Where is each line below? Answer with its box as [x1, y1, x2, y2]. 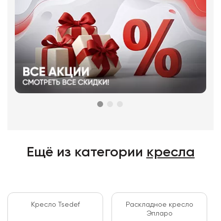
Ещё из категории [26, 146, 147, 159]
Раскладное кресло [125, 201, 193, 208]
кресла [146, 146, 195, 159]
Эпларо [146, 210, 173, 217]
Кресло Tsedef [31, 201, 80, 208]
